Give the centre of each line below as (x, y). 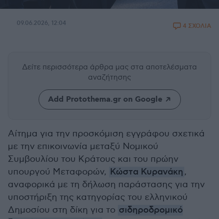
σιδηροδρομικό (151, 210)
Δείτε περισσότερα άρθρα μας (76, 67)
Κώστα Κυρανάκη (147, 172)
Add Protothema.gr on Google (105, 99)
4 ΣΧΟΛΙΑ (197, 26)
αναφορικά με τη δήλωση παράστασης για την (106, 185)
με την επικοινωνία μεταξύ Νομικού (83, 146)
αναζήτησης (109, 77)
